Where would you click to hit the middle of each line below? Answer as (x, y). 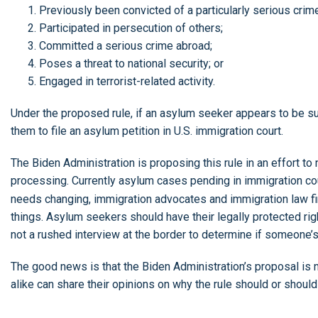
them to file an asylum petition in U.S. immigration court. (148, 131)
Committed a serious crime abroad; (126, 45)
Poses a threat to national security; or (131, 63)
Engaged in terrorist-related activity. (127, 81)
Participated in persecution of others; (131, 28)
